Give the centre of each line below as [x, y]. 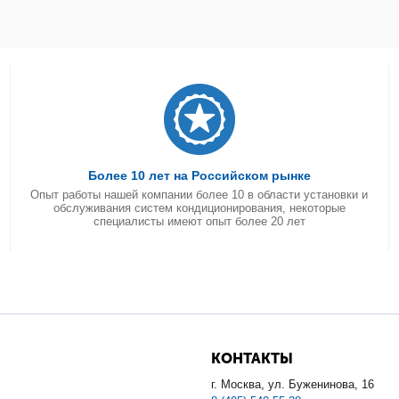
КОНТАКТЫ [252, 358]
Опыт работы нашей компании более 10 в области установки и [199, 195]
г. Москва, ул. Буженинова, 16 [292, 384]
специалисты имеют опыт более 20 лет [199, 221]
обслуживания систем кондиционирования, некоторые [199, 208]
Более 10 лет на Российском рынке [199, 175]
